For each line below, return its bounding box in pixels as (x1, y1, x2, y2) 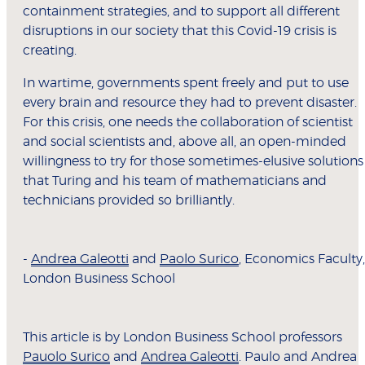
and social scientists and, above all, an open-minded (23, 135, 346, 149)
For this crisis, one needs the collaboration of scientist (23, 116, 353, 130)
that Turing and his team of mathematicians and (23, 174, 327, 188)
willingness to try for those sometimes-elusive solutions (23, 155, 363, 169)
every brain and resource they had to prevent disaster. (23, 96, 357, 110)
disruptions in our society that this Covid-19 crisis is (23, 24, 336, 38)
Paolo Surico (160, 253, 239, 266)
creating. (23, 44, 80, 58)
